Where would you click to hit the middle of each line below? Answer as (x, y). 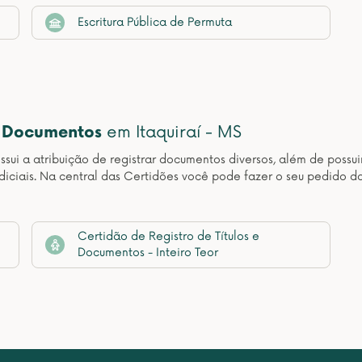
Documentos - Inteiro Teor (148, 253)
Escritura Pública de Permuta (155, 22)
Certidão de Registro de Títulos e (168, 236)
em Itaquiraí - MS (172, 133)
